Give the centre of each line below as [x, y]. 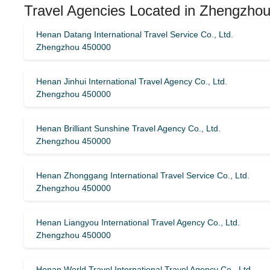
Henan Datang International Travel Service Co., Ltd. [135, 34]
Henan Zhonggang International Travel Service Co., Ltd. [143, 175]
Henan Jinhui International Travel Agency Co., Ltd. [132, 81]
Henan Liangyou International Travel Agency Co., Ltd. [138, 222]
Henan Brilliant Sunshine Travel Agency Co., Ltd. [128, 128]
